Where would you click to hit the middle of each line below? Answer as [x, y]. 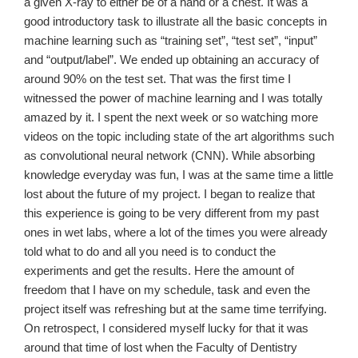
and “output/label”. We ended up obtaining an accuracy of [171, 60]
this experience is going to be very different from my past [171, 213]
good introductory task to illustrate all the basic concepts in [175, 22]
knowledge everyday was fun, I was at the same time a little [179, 175]
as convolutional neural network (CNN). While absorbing [169, 156]
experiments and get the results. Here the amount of [159, 271]
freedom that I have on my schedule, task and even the [167, 290]
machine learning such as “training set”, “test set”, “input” [171, 41]
